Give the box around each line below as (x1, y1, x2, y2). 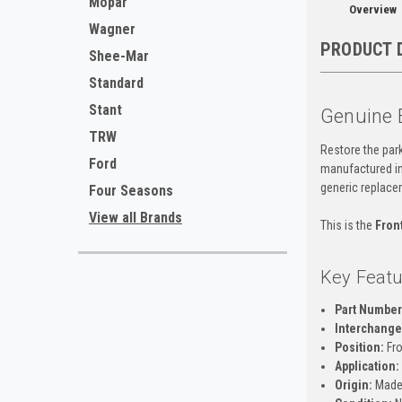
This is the (319, 217, 375, 232)
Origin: (334, 377, 372, 392)
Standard (89, 74, 144, 92)
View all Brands (89, 209, 182, 226)
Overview (348, 2, 397, 16)
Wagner (89, 21, 135, 38)
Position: (334, 339, 384, 354)
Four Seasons (89, 182, 173, 199)
